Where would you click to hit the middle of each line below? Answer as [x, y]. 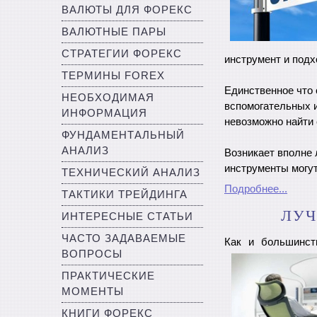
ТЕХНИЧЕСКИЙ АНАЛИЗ [131, 173]
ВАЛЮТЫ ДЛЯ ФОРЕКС [127, 10]
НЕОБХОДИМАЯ [108, 98]
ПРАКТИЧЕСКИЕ [108, 276]
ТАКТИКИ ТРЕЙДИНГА [125, 195]
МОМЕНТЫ [93, 292]
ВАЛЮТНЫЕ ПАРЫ [114, 32]
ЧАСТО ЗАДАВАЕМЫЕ [124, 238]
